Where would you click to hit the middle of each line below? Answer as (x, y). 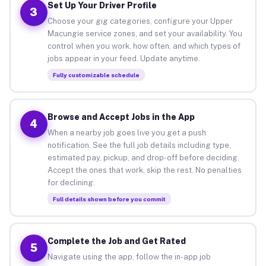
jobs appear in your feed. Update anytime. (123, 58)
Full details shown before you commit (109, 199)
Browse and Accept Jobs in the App (121, 117)
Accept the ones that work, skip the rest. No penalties (144, 170)
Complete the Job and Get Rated (116, 241)
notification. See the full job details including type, (139, 145)
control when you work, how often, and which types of (144, 46)
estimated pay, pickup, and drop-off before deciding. (143, 157)
